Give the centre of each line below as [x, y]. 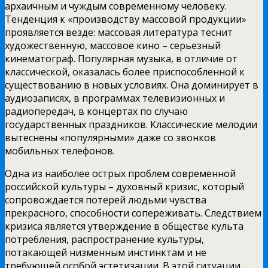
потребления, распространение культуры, [104, 239]
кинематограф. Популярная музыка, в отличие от [121, 58]
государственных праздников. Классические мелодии [131, 124]
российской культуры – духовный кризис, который [124, 186]
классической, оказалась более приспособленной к [125, 71]
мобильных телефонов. [60, 150]
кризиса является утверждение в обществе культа [124, 226]
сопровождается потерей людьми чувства [106, 200]
